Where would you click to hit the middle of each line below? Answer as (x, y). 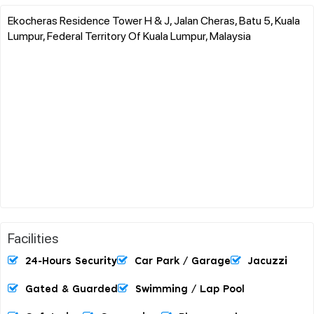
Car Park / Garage (183, 261)
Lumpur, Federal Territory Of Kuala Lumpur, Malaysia (129, 35)
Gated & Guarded (71, 289)
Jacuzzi (268, 261)
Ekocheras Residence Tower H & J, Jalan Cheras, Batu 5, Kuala (154, 20)
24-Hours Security (71, 261)
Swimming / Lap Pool (190, 289)
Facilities (33, 237)
